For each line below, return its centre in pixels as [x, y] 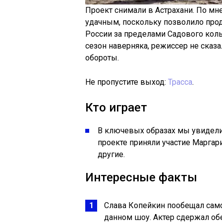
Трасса [180, 82]
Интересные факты [141, 177]
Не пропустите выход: [127, 82]
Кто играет [116, 108]
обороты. [102, 58]
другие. [111, 154]
